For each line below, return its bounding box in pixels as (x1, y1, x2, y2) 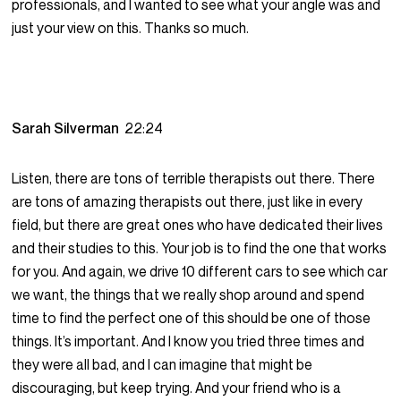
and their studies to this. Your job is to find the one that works (12, 239, 388, 258)
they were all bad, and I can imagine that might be (12, 355, 313, 374)
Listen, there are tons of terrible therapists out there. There (12, 169, 376, 188)
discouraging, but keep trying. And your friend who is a (12, 379, 342, 397)
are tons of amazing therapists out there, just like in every (12, 192, 363, 211)
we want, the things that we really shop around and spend (12, 286, 365, 304)
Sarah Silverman (12, 119, 125, 138)
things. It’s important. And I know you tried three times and (12, 332, 365, 351)
